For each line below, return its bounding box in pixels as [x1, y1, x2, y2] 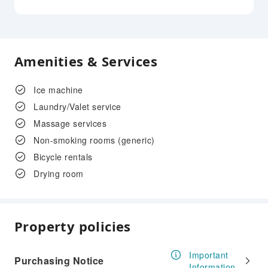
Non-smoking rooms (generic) [33, 134, 155, 146]
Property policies [14, 217, 131, 235]
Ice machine [33, 84, 83, 96]
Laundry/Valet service [33, 100, 121, 112]
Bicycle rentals [33, 151, 93, 163]
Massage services [33, 117, 106, 129]
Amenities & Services [14, 52, 157, 70]
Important [189, 249, 229, 261]
